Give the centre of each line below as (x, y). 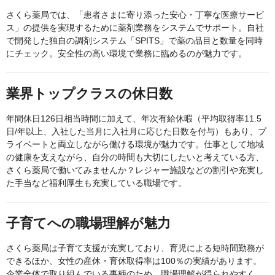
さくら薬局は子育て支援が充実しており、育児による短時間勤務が (135, 248)
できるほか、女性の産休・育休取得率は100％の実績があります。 (134, 261)
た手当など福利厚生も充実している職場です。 (96, 183)
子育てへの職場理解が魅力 (88, 223)
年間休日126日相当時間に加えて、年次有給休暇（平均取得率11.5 (134, 119)
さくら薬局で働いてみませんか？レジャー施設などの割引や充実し (135, 170)
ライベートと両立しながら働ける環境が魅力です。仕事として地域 (135, 145)
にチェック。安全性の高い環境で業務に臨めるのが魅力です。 (126, 54)
